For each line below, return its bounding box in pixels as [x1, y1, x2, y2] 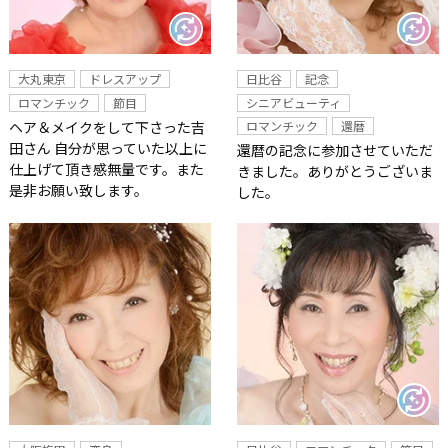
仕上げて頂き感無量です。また [8, 158, 204, 179]
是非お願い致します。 [8, 179, 148, 200]
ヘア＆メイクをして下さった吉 [8, 116, 205, 137]
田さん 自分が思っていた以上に [8, 137, 207, 158]
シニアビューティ [245, 93, 341, 111]
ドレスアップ [88, 69, 161, 87]
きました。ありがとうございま [236, 161, 433, 182]
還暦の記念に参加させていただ [236, 140, 433, 161]
